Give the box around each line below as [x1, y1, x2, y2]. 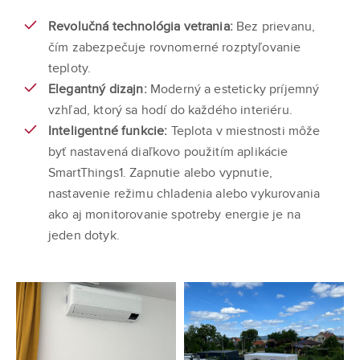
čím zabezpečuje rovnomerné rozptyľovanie [48, 38, 301, 57]
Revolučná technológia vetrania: [48, 17, 233, 36]
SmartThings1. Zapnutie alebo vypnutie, [48, 163, 273, 182]
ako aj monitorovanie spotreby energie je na [48, 205, 301, 224]
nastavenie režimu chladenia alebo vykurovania [48, 184, 321, 203]
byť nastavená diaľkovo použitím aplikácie [48, 142, 288, 162]
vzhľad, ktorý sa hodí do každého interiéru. [48, 100, 292, 120]
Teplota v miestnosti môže [167, 121, 321, 141]
